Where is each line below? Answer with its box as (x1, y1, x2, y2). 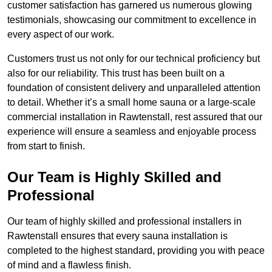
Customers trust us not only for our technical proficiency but (7, 53, 260, 64)
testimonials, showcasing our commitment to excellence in (7, 15, 256, 25)
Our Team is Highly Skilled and (7, 169, 222, 186)
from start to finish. (7, 141, 85, 152)
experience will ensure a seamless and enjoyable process (7, 126, 256, 137)
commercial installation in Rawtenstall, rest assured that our (7, 112, 262, 123)
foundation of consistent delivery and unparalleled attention (7, 83, 260, 93)
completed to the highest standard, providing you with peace (7, 245, 265, 256)
